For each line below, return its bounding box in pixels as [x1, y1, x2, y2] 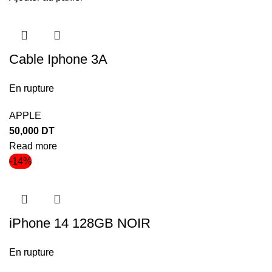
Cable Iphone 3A [9, 51, 107, 67]
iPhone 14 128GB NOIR [9, 215, 151, 231]
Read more [9, 140, 57, 151]
